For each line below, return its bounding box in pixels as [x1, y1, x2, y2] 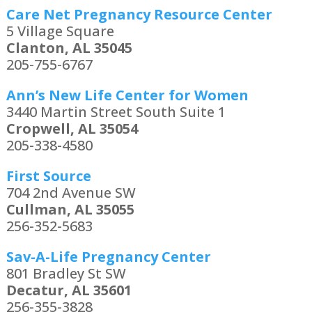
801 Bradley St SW [6, 264, 126, 283]
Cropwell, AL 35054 [6, 119, 138, 139]
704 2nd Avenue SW [6, 183, 136, 203]
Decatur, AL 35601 [6, 281, 132, 300]
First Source [6, 166, 91, 186]
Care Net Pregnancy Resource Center [6, 5, 272, 24]
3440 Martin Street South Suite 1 [6, 102, 226, 122]
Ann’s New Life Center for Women [6, 86, 249, 105]
